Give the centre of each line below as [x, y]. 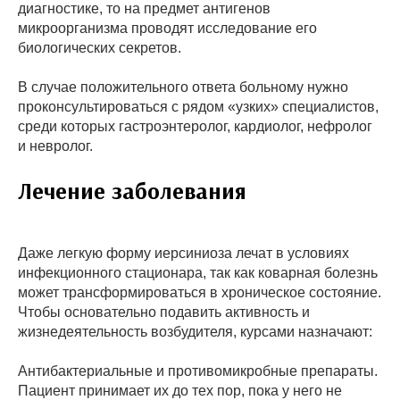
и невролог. [55, 146]
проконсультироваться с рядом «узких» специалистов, [198, 107]
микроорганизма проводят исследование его [167, 29]
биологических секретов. [100, 48]
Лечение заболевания [132, 191]
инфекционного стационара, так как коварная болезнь [198, 273]
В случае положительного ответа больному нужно [183, 87]
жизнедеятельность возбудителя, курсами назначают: [195, 332]
